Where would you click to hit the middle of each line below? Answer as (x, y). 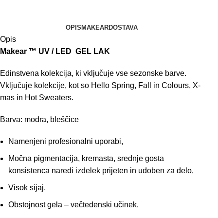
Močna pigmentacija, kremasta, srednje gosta (86, 159)
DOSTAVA (123, 28)
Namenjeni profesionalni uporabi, (66, 142)
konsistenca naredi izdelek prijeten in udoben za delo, (101, 171)
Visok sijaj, (27, 188)
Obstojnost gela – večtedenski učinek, (74, 205)
